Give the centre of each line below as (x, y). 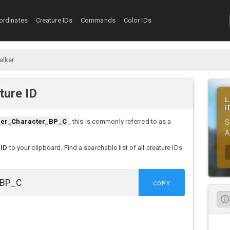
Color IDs (137, 21)
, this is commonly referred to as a (120, 122)
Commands (98, 21)
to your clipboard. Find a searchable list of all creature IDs (95, 148)
